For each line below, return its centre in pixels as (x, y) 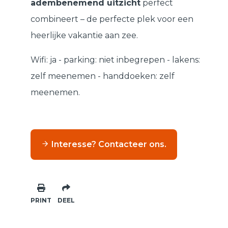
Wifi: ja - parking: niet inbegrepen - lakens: (115, 60)
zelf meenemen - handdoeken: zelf (103, 76)
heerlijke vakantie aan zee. (84, 36)
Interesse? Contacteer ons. (109, 145)
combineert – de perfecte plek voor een (112, 19)
